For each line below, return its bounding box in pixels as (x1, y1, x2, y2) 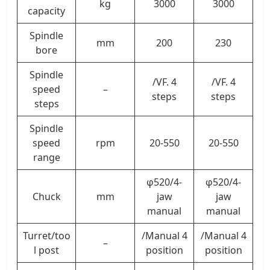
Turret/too (22, 228, 71, 242)
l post (34, 243, 59, 257)
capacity (28, 4, 65, 17)
